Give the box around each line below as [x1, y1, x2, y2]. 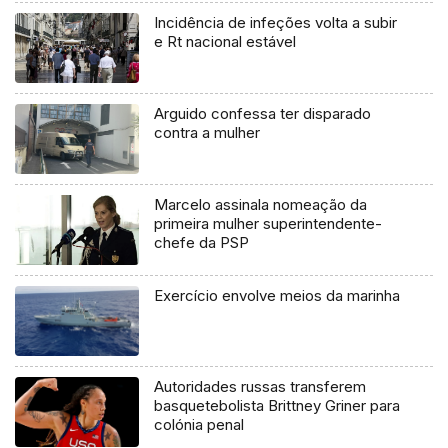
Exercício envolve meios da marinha [154, 286, 401, 306]
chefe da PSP [154, 233, 250, 253]
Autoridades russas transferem [154, 377, 367, 397]
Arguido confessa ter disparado [154, 104, 372, 124]
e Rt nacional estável [154, 32, 297, 52]
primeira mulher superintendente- [154, 214, 383, 234]
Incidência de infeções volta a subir [154, 13, 398, 33]
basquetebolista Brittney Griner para [154, 396, 401, 416]
